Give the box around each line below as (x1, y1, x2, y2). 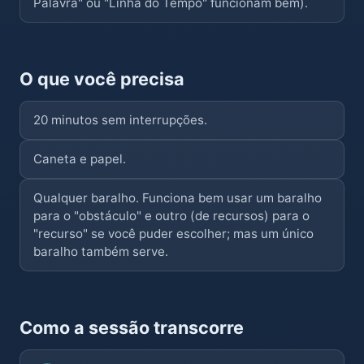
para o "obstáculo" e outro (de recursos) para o (33, 208, 310, 223)
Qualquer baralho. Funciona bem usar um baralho (33, 190, 322, 206)
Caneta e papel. (33, 151, 126, 167)
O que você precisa (19, 68, 184, 89)
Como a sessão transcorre (19, 317, 244, 338)
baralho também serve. (33, 244, 168, 259)
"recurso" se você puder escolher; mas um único (33, 226, 314, 241)
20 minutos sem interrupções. (33, 112, 207, 128)
